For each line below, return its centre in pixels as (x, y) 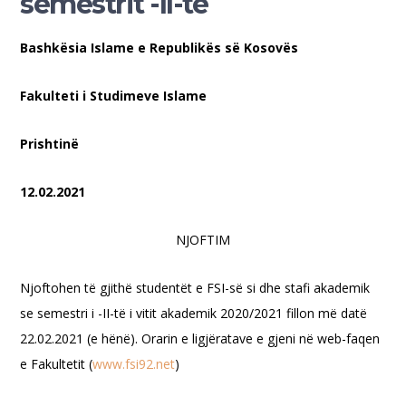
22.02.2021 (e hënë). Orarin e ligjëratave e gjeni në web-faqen (200, 338)
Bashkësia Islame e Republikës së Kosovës (159, 48)
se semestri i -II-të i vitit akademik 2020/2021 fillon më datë (194, 313)
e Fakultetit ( (57, 364)
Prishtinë (50, 144)
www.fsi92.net (134, 364)
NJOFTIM (203, 240)
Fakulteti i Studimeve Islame (114, 96)
